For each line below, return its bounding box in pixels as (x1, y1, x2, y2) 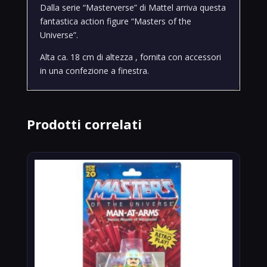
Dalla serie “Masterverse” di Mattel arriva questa (39, 1, 226, 13)
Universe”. (39, 29, 78, 41)
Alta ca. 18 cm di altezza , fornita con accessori (39, 51, 221, 63)
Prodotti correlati (26, 114, 142, 133)
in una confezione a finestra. (39, 64, 149, 76)
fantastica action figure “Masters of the (39, 15, 191, 27)
